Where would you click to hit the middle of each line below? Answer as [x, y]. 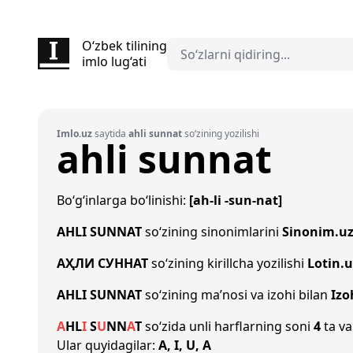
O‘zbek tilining [124, 46]
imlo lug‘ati [114, 61]
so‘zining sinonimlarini [212, 232]
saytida [110, 134]
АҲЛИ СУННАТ [102, 263]
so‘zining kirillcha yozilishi [228, 263]
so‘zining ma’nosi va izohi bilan [236, 295]
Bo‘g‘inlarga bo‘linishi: [123, 200]
